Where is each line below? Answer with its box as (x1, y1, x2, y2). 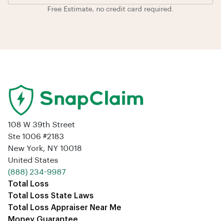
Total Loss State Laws (8, 192, 94, 200)
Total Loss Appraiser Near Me (8, 204, 121, 212)
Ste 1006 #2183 (8, 133, 64, 141)
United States (8, 156, 58, 165)
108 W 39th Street (8, 121, 75, 129)
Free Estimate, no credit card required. (47, 5, 174, 13)
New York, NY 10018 (8, 145, 82, 153)
